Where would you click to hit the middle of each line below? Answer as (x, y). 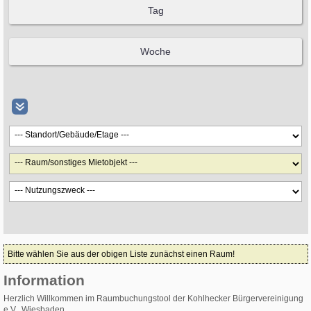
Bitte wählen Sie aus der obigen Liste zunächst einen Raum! (121, 254)
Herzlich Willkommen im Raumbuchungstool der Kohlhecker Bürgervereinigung (153, 299)
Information (44, 280)
